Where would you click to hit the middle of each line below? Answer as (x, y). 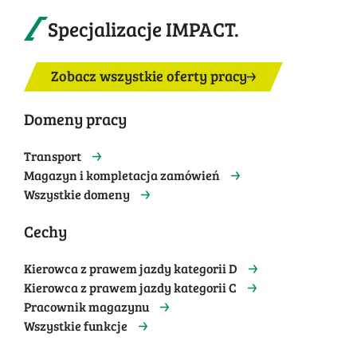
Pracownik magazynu (86, 306)
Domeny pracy (75, 118)
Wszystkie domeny (77, 194)
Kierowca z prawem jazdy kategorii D (131, 268)
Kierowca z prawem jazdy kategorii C (130, 287)
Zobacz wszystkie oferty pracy (149, 75)
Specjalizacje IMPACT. (143, 28)
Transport (53, 155)
